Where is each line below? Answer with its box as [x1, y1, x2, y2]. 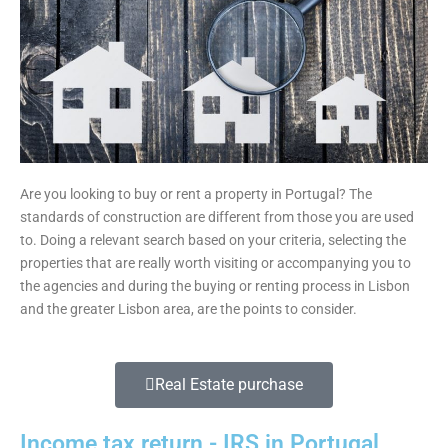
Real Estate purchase [155, 374, 303, 394]
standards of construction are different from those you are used [20, 209, 414, 226]
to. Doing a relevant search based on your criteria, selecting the [20, 232, 406, 249]
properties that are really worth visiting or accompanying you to [20, 255, 411, 272]
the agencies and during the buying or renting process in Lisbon [20, 278, 410, 295]
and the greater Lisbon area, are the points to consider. [20, 301, 357, 318]
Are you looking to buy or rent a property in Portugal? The [20, 186, 372, 203]
